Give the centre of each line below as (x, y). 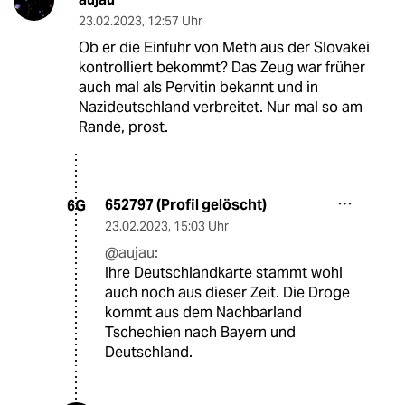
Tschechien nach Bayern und (200, 333)
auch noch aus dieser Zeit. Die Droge (227, 293)
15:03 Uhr (201, 226)
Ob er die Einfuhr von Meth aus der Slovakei (224, 48)
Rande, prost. (123, 127)
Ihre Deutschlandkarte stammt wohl (224, 273)
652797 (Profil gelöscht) (186, 205)
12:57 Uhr (174, 21)
